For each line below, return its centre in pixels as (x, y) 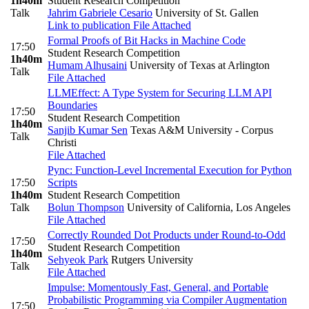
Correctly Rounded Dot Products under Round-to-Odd (167, 235)
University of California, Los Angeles (207, 207)
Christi (62, 142)
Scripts (62, 182)
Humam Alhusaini (87, 65)
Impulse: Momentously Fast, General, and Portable (158, 287)
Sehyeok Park (78, 259)
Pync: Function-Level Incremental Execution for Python (170, 170)
